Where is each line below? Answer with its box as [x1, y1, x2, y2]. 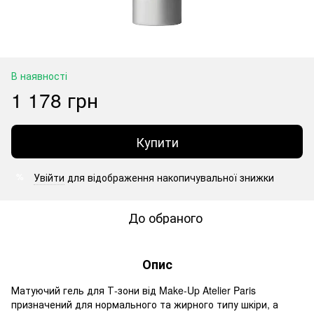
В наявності [11, 68, 67, 83]
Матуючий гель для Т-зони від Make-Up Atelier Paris [11, 282, 256, 297]
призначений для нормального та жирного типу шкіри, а [11, 296, 278, 311]
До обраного [128, 207, 203, 226]
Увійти [34, 170, 64, 184]
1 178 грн [11, 85, 98, 114]
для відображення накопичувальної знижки [64, 170, 274, 184]
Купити [135, 132, 179, 151]
